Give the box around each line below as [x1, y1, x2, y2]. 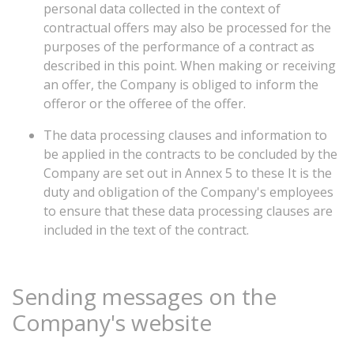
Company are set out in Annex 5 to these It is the [43, 164, 332, 182]
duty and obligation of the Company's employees [43, 183, 333, 201]
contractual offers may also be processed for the [43, 19, 331, 36]
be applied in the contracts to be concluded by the [43, 145, 337, 163]
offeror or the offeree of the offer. [43, 95, 246, 112]
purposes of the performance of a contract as [43, 38, 314, 55]
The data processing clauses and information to [43, 126, 327, 144]
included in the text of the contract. [43, 221, 249, 239]
